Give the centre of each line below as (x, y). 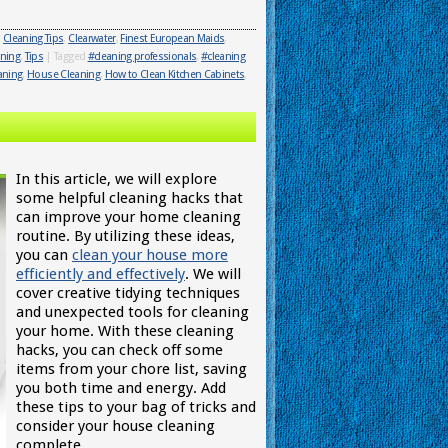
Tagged (70, 56)
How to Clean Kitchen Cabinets (174, 74)
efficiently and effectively (100, 274)
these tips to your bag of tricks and (136, 407)
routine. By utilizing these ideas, (125, 236)
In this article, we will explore (116, 179)
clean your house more (150, 255)
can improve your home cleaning (128, 217)
